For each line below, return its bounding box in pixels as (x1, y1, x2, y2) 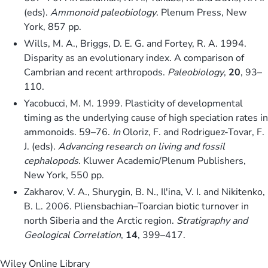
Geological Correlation (24, 228, 121, 242)
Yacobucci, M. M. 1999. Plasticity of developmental (24, 96, 243, 110)
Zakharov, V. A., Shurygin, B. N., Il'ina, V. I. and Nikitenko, (24, 185, 265, 199)
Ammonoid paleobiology (50, 5, 156, 19)
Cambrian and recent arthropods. (24, 65, 167, 79)
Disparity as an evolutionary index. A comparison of (24, 51, 244, 65)
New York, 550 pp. (24, 168, 104, 182)
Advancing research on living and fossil (58, 139, 225, 153)
